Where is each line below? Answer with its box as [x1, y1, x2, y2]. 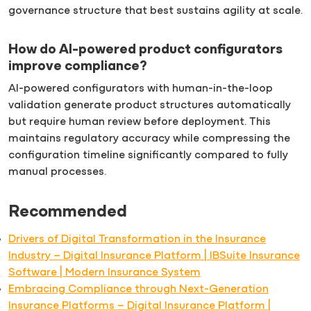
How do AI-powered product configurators [8, 43, 283, 58]
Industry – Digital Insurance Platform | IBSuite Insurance [8, 250, 300, 262]
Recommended [8, 204, 127, 221]
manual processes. [8, 167, 106, 178]
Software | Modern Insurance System [8, 267, 201, 278]
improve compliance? [8, 60, 146, 74]
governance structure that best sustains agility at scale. [8, 6, 303, 17]
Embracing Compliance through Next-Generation [8, 283, 269, 295]
